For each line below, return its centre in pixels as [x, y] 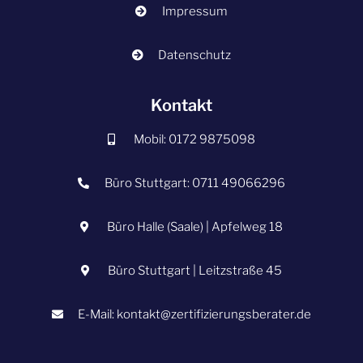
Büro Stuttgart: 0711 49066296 [194, 183]
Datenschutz [195, 55]
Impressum [194, 11]
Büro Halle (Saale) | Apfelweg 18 [194, 227]
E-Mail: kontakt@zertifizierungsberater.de [195, 314]
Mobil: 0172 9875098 [195, 139]
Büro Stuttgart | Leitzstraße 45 [194, 271]
